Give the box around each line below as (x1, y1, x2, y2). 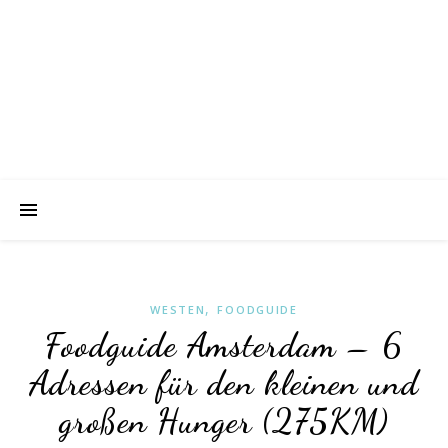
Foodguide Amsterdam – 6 (45, 325, 403, 366)
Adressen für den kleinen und (29, 363, 419, 404)
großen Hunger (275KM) (59, 401, 389, 442)
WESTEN (150, 302, 206, 317)
